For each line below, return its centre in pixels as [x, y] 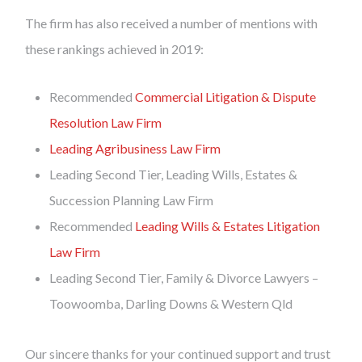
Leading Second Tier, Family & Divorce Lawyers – [184, 278]
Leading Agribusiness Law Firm [135, 149]
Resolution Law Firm [105, 123]
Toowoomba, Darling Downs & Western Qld [171, 304]
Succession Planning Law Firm [131, 200]
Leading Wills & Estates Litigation [227, 226]
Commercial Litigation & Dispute [225, 97]
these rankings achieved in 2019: [114, 49]
